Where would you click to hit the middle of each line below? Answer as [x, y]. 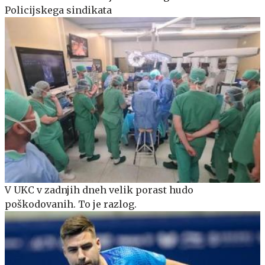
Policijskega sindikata [58, 10]
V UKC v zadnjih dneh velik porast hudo [99, 190]
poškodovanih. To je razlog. [71, 204]
